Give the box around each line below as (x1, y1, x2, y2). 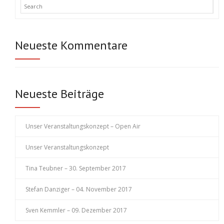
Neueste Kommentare (15, 37, 127, 53)
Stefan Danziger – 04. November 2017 (25, 185, 132, 194)
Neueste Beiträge (15, 86, 104, 102)
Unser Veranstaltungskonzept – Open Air (25, 122, 140, 131)
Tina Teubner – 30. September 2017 (25, 164, 126, 173)
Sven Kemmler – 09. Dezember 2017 (25, 206, 127, 215)
